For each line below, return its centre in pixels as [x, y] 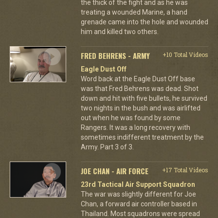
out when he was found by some [130, 118]
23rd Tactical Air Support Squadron [138, 184]
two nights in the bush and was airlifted [140, 108]
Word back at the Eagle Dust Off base [138, 79]
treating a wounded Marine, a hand [134, 12]
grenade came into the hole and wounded [144, 22]
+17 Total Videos [185, 170]
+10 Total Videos [185, 54]
